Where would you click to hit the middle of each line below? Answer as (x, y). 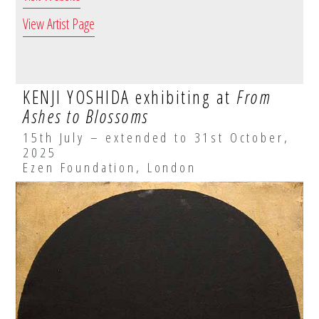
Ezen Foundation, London (110, 167)
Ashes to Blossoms (86, 116)
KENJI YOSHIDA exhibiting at (130, 96)
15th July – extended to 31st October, (156, 137)
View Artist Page (59, 23)
